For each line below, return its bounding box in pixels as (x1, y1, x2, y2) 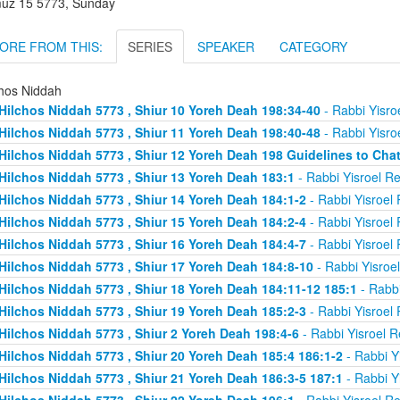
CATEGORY (279, 37, 347, 55)
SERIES (128, 37, 172, 55)
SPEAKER (197, 37, 254, 55)
